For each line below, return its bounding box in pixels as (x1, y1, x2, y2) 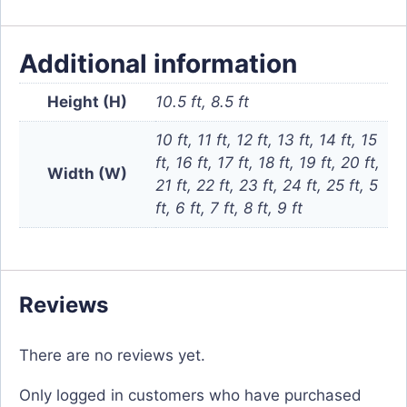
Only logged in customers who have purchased (19, 386, 362, 405)
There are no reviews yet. (19, 346, 205, 365)
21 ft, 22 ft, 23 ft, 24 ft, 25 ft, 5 (155, 175, 378, 194)
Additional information (19, 47, 297, 79)
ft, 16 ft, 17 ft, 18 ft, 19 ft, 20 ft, (155, 153, 380, 172)
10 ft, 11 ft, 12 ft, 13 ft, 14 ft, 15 (155, 130, 377, 149)
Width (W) (47, 164, 127, 183)
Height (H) (47, 92, 127, 111)
